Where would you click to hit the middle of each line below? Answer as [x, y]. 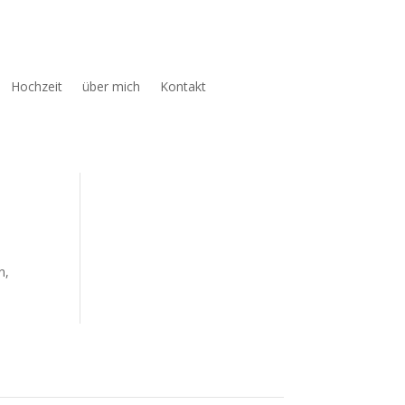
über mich [112, 86]
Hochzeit [37, 86]
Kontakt [184, 86]
